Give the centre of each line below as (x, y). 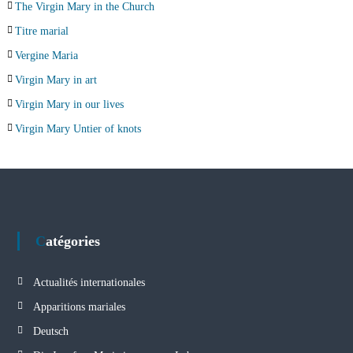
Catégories (72, 241)
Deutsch (50, 331)
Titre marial (41, 31)
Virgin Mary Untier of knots (78, 128)
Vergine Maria (46, 55)
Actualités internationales (89, 282)
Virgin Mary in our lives (69, 104)
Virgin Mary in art (56, 80)
